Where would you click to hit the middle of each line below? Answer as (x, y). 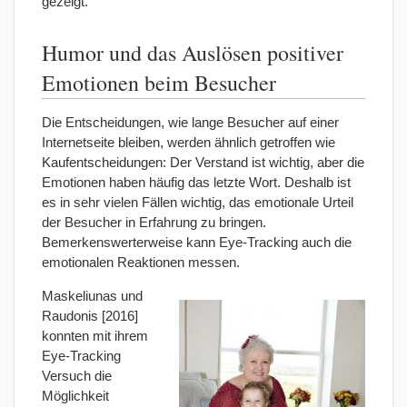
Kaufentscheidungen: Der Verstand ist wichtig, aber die (203, 162)
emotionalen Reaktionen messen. (141, 262)
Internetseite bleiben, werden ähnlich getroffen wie (189, 142)
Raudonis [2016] (90, 315)
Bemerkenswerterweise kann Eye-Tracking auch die (197, 242)
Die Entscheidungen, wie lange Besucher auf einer (190, 122)
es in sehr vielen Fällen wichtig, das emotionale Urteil (198, 202)
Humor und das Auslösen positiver (193, 52)
